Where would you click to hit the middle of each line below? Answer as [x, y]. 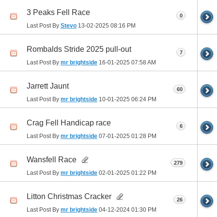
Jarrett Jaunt [48, 86]
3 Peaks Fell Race [58, 12]
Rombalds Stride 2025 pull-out [79, 49]
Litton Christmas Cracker [69, 196]
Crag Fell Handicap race [69, 123]
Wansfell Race [52, 159]
